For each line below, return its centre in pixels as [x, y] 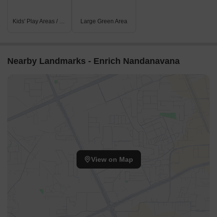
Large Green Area [104, 21]
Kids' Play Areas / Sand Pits [62, 21]
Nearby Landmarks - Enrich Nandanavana [93, 61]
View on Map [112, 160]
